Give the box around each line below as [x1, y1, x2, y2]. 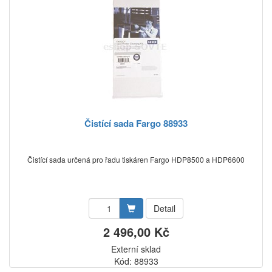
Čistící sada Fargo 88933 [84, 117, 188, 130]
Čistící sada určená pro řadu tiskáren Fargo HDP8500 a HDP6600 [27, 154, 245, 165]
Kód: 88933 [114, 255, 158, 267]
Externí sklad [111, 243, 161, 255]
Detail [154, 202, 175, 214]
